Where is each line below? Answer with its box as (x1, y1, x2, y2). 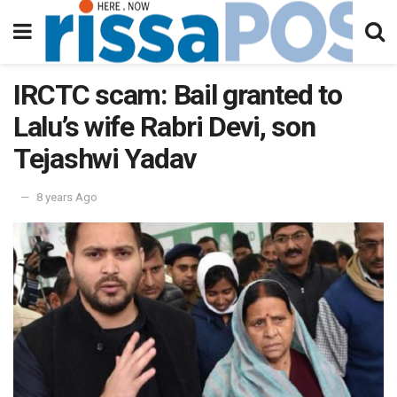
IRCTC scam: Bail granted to (13, 78, 342, 112)
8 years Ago (36, 190, 97, 204)
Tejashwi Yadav (13, 142, 197, 175)
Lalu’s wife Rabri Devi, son (13, 110, 315, 144)
